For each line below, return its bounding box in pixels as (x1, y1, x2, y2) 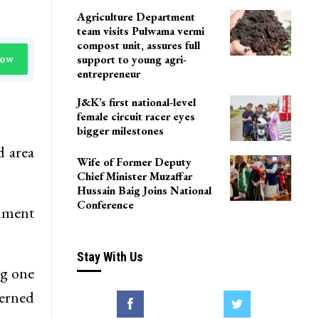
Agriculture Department (76, 9, 195, 25)
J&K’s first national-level (76, 95, 196, 110)
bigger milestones (76, 123, 164, 139)
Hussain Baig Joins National (76, 182, 211, 198)
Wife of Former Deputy (76, 154, 192, 169)
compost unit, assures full (76, 38, 200, 53)
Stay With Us (76, 249, 143, 264)
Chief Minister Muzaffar (76, 168, 192, 184)
